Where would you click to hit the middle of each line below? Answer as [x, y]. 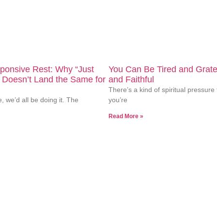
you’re [118, 100]
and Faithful [131, 80]
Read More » [126, 116]
